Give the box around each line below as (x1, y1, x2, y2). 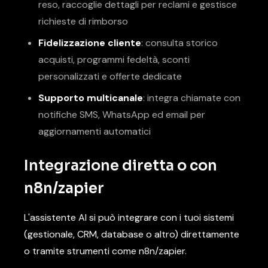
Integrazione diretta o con (24, 157, 217, 175)
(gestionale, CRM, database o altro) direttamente (24, 228, 239, 240)
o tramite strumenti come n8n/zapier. (24, 245, 187, 257)
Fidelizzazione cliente (38, 36, 141, 49)
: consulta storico (141, 36, 218, 49)
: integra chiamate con (143, 92, 240, 104)
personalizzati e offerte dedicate (38, 70, 182, 83)
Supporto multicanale (38, 92, 143, 104)
